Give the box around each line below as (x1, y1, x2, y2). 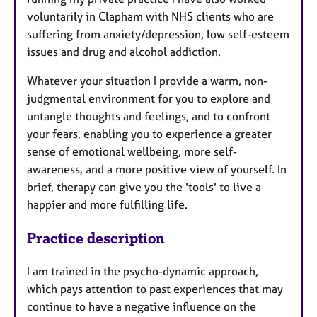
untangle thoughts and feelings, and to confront (27, 109, 270, 124)
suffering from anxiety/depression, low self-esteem (27, 27, 289, 42)
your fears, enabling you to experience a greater (27, 127, 272, 142)
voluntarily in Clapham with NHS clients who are (27, 9, 274, 24)
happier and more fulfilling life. (27, 197, 188, 212)
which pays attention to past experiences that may (27, 282, 283, 296)
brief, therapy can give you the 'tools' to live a (27, 180, 261, 195)
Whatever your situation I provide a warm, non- (27, 74, 267, 88)
